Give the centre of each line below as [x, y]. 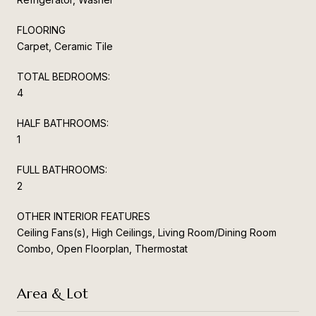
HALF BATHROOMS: [63, 123]
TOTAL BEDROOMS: [63, 76]
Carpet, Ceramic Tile [65, 46]
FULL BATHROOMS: [62, 169]
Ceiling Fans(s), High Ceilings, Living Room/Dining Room [147, 232]
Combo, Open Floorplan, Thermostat [102, 248]
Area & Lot [53, 293]
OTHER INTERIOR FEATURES [84, 216]
